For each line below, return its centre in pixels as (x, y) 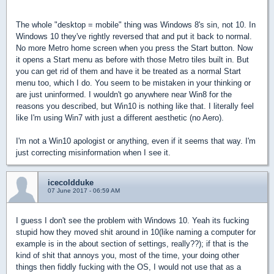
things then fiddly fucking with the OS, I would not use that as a (128, 267)
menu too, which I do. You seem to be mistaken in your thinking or (133, 83)
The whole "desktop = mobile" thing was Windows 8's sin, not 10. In (136, 24)
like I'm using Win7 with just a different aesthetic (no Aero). (120, 117)
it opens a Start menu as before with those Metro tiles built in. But (132, 59)
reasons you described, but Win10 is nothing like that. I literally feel (135, 106)
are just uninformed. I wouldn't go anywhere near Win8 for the (124, 94)
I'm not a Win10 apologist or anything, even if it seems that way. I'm (136, 141)
